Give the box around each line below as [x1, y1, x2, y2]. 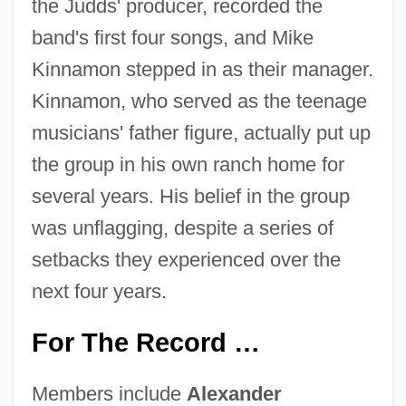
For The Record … [31, 327, 260, 357]
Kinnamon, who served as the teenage [31, 89, 367, 112]
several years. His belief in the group [31, 184, 350, 208]
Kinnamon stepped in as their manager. [31, 57, 373, 81]
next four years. [31, 279, 167, 303]
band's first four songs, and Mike [31, 25, 314, 49]
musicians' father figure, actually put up [31, 121, 371, 144]
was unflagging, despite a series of [31, 216, 333, 239]
